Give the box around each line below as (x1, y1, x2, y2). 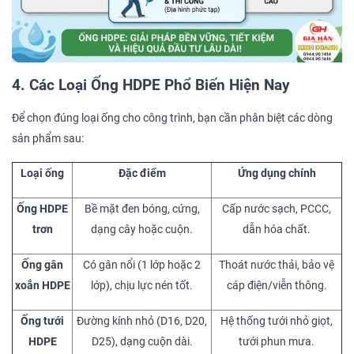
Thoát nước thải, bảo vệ (219, 258, 334, 273)
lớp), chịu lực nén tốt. (91, 279, 193, 293)
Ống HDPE (17, 202, 68, 217)
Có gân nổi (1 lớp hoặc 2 (83, 258, 201, 273)
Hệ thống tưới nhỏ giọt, (220, 314, 333, 329)
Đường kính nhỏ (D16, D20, (77, 314, 207, 329)
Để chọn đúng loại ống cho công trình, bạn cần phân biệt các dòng (12, 111, 333, 126)
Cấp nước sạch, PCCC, (222, 202, 331, 217)
